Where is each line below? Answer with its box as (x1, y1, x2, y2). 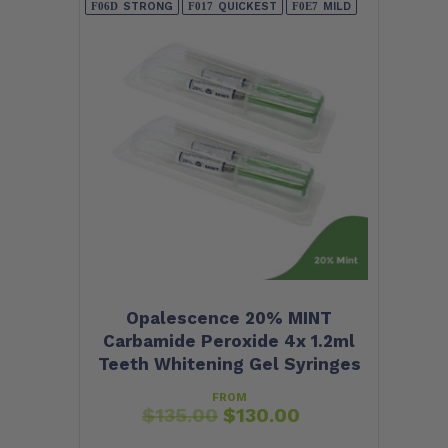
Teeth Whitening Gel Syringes (97, 354, 361, 375)
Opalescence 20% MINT (126, 308, 332, 329)
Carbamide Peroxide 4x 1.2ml (103, 331, 355, 352)
